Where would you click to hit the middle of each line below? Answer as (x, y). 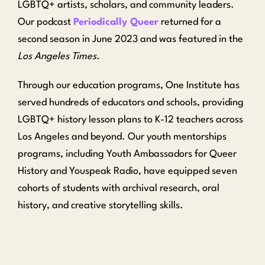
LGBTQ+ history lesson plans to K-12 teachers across (130, 119)
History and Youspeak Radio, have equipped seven (127, 171)
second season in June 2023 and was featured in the (130, 39)
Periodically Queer (116, 22)
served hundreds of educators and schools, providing (131, 102)
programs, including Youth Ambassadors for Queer (127, 154)
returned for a (190, 22)
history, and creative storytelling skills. (101, 205)
